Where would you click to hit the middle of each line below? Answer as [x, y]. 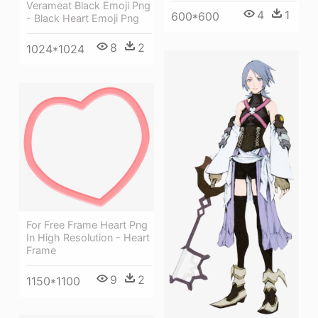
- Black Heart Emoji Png [83, 18]
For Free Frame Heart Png [87, 225]
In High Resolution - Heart [88, 238]
